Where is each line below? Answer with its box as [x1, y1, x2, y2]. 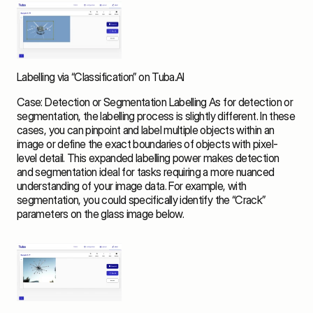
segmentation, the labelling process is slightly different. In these [17, 109, 296, 124]
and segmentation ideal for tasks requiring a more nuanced [17, 165, 275, 180]
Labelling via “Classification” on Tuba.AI [17, 70, 184, 85]
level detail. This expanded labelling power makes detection [17, 151, 279, 166]
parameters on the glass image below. [17, 207, 187, 221]
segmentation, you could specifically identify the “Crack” [17, 193, 265, 208]
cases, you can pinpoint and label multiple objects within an [17, 123, 275, 138]
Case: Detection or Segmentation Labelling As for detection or [17, 95, 293, 110]
